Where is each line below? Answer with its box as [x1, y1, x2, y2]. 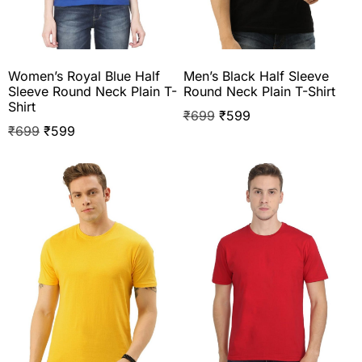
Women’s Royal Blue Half [8, 68, 160, 85]
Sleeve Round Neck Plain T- [8, 83, 177, 100]
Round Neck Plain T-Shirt [183, 83, 335, 100]
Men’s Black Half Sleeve [183, 68, 329, 85]
